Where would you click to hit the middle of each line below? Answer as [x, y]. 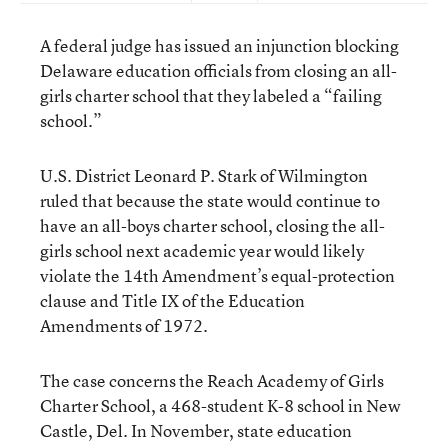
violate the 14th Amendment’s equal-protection [217, 275]
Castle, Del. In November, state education [196, 430]
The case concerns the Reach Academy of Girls [212, 380]
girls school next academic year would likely [202, 250]
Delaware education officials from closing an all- [218, 70]
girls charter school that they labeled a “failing [211, 95]
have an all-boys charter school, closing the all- [212, 225]
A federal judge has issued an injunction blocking [219, 45]
